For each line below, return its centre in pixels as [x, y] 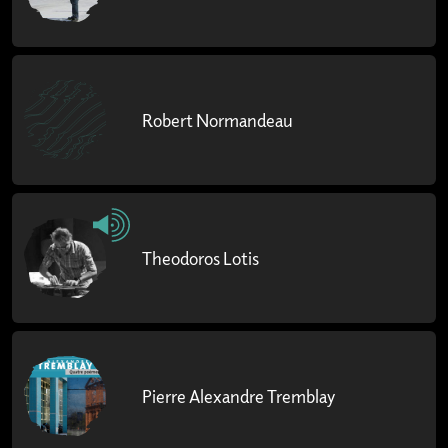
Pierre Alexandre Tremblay [238, 396]
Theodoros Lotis [200, 258]
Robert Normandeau [217, 120]
